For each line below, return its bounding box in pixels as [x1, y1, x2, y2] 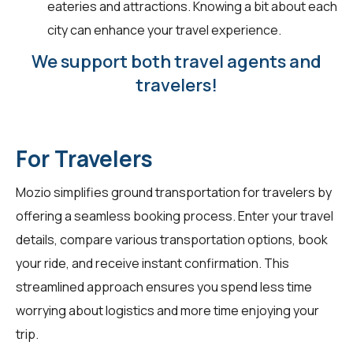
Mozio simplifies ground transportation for [16, 184, 262, 202]
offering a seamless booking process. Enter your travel [16, 207, 333, 225]
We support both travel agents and [32, 50, 321, 74]
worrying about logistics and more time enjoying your [16, 302, 319, 320]
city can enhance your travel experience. [47, 21, 281, 39]
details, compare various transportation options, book [16, 231, 328, 249]
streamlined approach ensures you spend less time [16, 278, 312, 296]
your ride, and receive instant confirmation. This [16, 255, 289, 273]
